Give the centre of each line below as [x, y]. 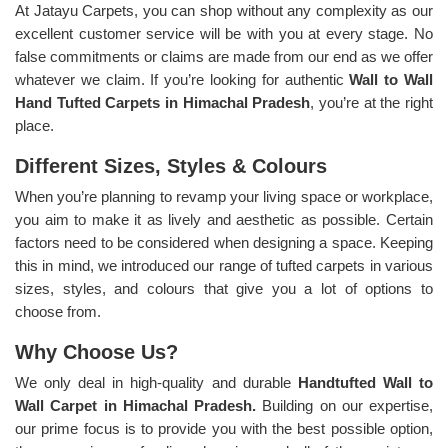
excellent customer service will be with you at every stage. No [224, 33]
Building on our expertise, [347, 405]
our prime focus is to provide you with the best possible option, [224, 428]
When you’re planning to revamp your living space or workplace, [224, 196]
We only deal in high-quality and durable [156, 382]
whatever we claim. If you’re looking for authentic [182, 79]
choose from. [60, 311]
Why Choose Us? [96, 351]
